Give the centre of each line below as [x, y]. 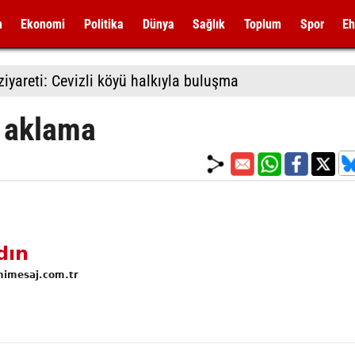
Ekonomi [43, 24]
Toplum [262, 24]
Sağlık [209, 24]
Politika [103, 24]
